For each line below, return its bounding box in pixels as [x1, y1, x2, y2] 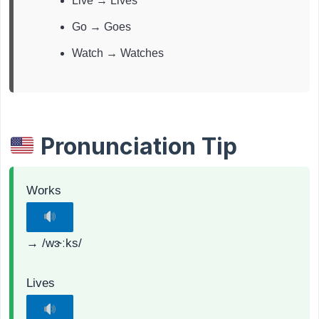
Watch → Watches [72, 47, 164, 60]
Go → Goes [72, 21, 131, 33]
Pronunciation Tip [35, 132, 238, 161]
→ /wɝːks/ [26, 236, 82, 250]
